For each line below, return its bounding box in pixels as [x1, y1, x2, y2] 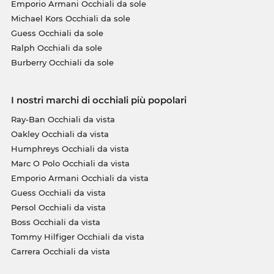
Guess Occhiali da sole [10, 28, 103, 38]
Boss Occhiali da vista [10, 217, 100, 227]
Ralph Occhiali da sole [10, 42, 102, 53]
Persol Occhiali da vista [10, 202, 106, 212]
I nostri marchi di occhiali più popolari [10, 94, 187, 106]
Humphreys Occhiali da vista [10, 143, 129, 154]
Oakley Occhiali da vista [10, 128, 109, 139]
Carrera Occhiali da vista [10, 246, 110, 256]
